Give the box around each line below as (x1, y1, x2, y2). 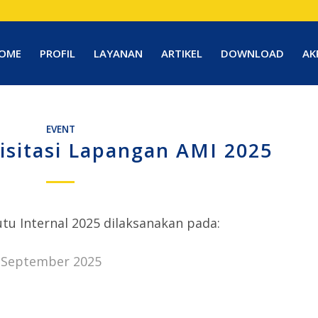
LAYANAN (94, 46, 143, 60)
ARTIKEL (161, 46, 203, 60)
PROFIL (40, 46, 76, 60)
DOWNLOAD (221, 46, 285, 60)
